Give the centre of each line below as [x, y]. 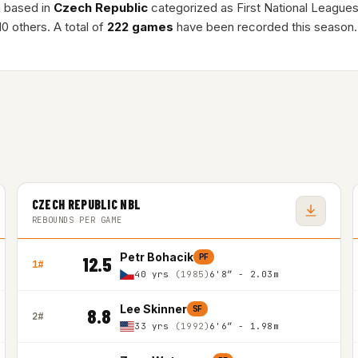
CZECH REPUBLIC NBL [86, 204]
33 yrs [155, 326]
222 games [140, 27]
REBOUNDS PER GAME [77, 220]
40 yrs [155, 274]
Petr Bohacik [156, 257]
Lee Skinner [153, 309]
